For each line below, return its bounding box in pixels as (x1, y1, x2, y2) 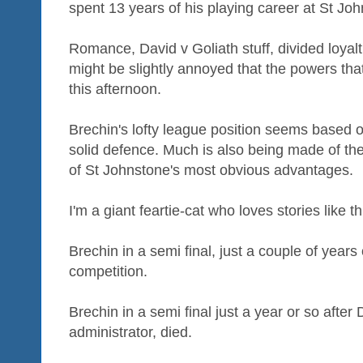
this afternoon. (69, 81, 161, 98)
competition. (69, 263, 147, 280)
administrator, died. (69, 324, 192, 341)
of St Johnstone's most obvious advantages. (69, 162, 353, 179)
